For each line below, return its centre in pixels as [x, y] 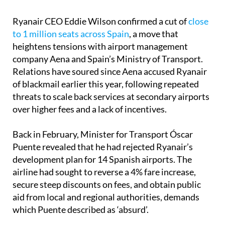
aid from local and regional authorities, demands [106, 197]
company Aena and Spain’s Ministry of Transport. [108, 59]
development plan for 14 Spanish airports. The [102, 159]
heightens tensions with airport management [100, 46]
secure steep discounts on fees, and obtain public [107, 184]
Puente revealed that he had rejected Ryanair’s [103, 146]
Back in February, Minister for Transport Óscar [103, 134]
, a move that [154, 33]
